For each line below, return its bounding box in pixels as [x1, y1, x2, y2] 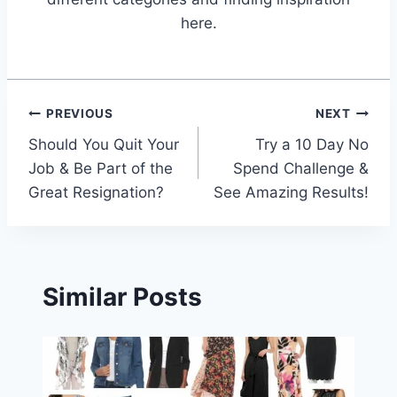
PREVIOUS [46, 106, 113, 121]
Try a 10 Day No [255, 135, 369, 153]
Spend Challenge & [233, 159, 369, 177]
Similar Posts [43, 282, 202, 313]
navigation [27, 141, 154, 172]
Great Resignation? [28, 183, 164, 201]
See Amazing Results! [214, 183, 369, 201]
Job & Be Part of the [28, 159, 173, 177]
